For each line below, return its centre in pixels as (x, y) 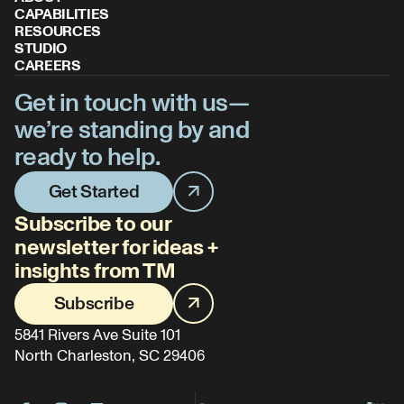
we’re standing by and (132, 131)
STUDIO (41, 49)
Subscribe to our (93, 225)
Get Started (94, 192)
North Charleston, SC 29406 (110, 356)
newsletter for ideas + (116, 248)
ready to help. (88, 158)
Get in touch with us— (132, 104)
